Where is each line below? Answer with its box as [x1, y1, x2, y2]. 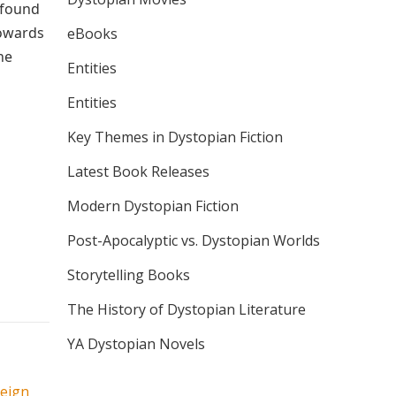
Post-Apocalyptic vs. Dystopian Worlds [67, 231, 320, 250]
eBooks [67, 24, 118, 43]
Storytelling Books [67, 265, 190, 285]
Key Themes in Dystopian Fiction [67, 127, 283, 147]
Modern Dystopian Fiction [67, 196, 239, 216]
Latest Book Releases [67, 162, 209, 181]
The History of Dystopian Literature [67, 300, 306, 319]
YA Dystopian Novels [67, 334, 205, 354]
